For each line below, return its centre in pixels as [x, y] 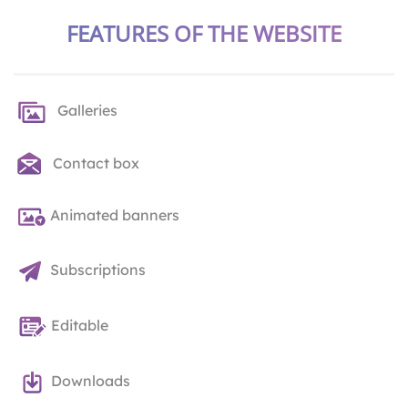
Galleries [84, 111]
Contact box [92, 163]
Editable [80, 326]
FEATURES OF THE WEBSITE [204, 33]
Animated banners [115, 215]
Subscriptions [98, 270]
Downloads [91, 381]
